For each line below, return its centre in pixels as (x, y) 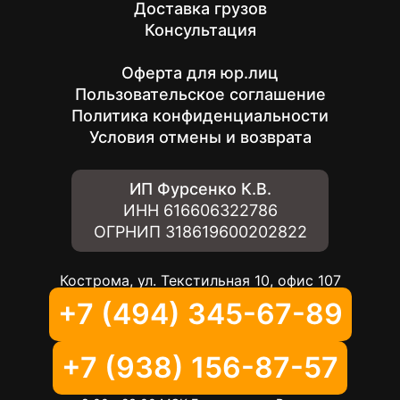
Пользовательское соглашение (200, 94)
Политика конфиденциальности (200, 116)
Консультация (200, 30)
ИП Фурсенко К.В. (200, 189)
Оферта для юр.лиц (200, 73)
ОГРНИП (129, 232)
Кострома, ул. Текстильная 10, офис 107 (200, 280)
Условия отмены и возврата (200, 137)
